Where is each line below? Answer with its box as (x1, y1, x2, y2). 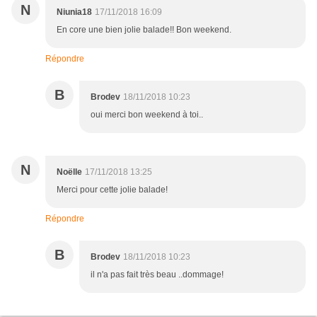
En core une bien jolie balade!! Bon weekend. (57, 25, 231, 35)
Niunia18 (57, 7, 92, 18)
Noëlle (57, 167, 82, 178)
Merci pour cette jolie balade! (57, 185, 168, 195)
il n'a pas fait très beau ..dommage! (91, 270, 224, 280)
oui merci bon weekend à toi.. (91, 110, 203, 120)
